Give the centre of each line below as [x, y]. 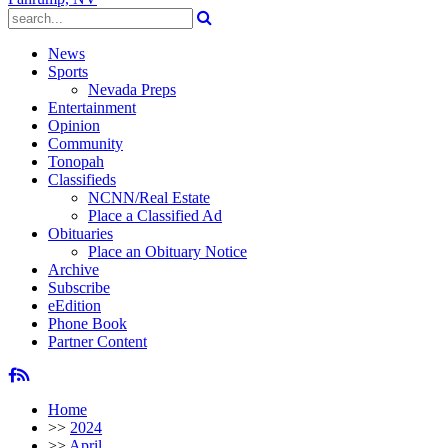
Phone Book [87, 323]
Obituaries [80, 233]
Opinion [74, 125]
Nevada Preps [132, 89]
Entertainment [92, 107]
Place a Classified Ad [155, 215]
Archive [73, 269]
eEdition [74, 305]
